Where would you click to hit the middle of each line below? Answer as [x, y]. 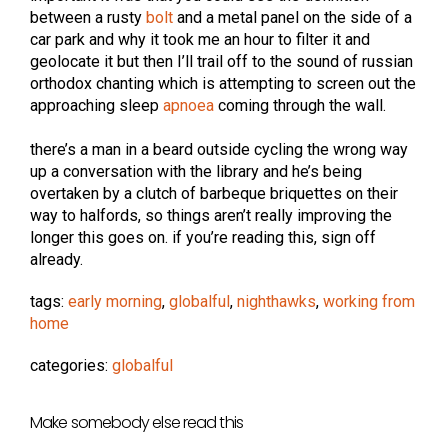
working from [369, 302]
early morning [115, 302]
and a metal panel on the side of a [292, 18]
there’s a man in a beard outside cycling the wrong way [219, 150]
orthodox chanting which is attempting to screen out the [223, 84]
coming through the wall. [300, 106]
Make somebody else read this [136, 423]
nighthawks [276, 302]
